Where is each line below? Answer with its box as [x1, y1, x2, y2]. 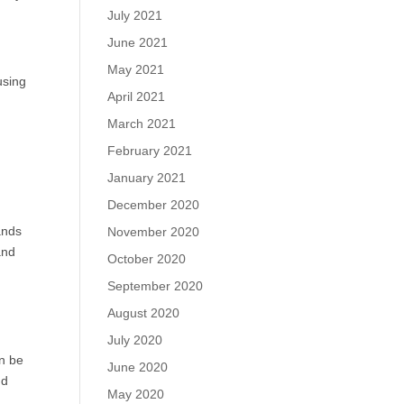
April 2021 [107, 89, 166, 104]
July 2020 [107, 333, 163, 347]
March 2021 [107, 116, 177, 131]
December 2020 [107, 197, 200, 212]
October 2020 [107, 252, 187, 266]
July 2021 [107, 8, 163, 23]
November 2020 [107, 225, 200, 239]
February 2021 [107, 143, 193, 158]
